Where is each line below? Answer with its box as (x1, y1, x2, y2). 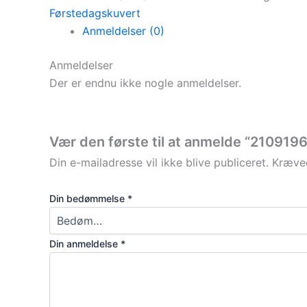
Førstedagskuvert (49, 5, 140, 20)
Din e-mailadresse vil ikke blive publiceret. (49, 156, 269, 170)
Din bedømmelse (49, 192, 127, 204)
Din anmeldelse (49, 237, 121, 249)
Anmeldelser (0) (82, 23, 164, 38)
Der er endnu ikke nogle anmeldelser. (49, 75, 241, 90)
